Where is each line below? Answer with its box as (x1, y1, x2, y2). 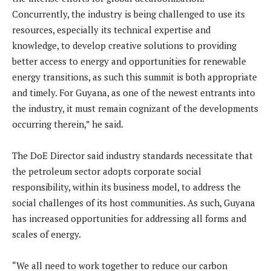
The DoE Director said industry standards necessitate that (12, 149, 253, 162)
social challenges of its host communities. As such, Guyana (12, 197, 255, 209)
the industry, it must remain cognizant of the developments (12, 102, 258, 115)
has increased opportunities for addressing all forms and (12, 212, 246, 225)
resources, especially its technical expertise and (12, 24, 211, 36)
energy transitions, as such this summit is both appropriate (12, 71, 257, 83)
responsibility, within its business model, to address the (12, 181, 241, 194)
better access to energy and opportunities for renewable (12, 55, 246, 68)
